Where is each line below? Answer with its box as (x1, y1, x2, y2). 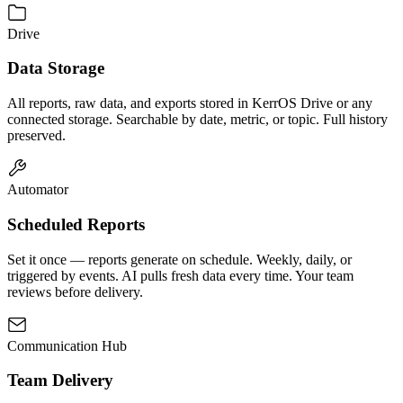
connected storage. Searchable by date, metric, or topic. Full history (7, 112, 388, 128)
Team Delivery (7, 371, 113, 390)
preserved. (7, 128, 66, 144)
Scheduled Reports (7, 214, 145, 234)
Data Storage (7, 58, 104, 78)
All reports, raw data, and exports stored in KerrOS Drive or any (7, 95, 372, 112)
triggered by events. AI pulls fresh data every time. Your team (7, 267, 354, 283)
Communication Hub (7, 337, 127, 354)
